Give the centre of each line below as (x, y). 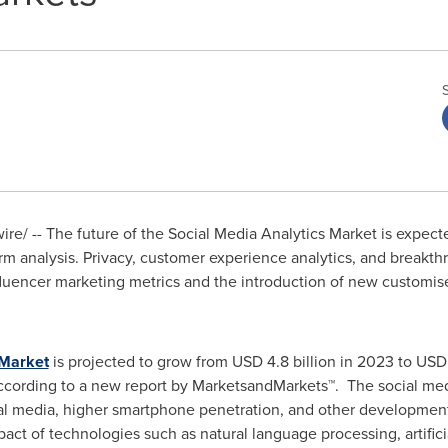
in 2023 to (375, 361)
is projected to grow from (140, 361)
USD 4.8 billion (283, 361)
